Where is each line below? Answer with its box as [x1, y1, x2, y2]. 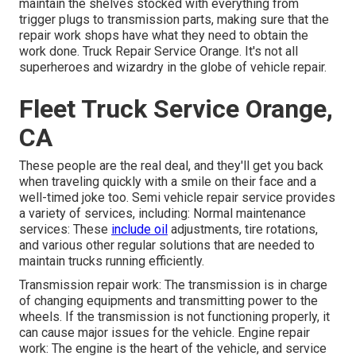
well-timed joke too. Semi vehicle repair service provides [19, 190, 335, 206]
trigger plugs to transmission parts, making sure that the [19, 12, 329, 28]
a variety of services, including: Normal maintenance [19, 206, 306, 222]
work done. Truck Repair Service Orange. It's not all [19, 44, 298, 60]
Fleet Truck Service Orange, [19, 94, 333, 125]
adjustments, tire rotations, [168, 222, 318, 238]
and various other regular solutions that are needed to [19, 238, 315, 253]
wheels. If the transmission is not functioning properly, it [19, 309, 330, 325]
